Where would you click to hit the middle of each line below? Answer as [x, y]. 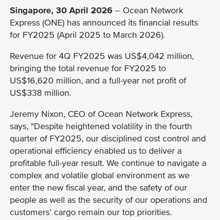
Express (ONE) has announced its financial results [104, 22]
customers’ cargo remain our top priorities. [91, 212]
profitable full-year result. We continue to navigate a [108, 163]
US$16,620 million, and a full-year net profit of [98, 80]
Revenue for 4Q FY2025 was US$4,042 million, [102, 55]
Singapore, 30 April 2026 [61, 10]
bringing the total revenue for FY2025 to [88, 68]
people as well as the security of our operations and [109, 199]
